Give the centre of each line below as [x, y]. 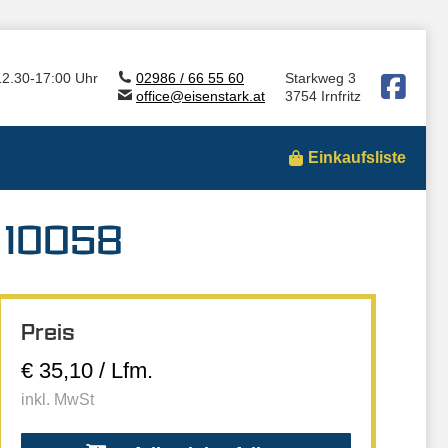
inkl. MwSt [57, 399]
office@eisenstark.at [200, 96]
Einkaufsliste [357, 157]
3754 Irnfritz [323, 96]
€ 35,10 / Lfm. [87, 370]
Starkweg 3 [320, 78]
